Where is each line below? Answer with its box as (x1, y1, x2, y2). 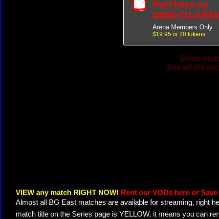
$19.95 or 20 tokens (153, 30, 205, 38)
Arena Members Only (153, 23, 213, 31)
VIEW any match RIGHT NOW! (16, 189, 121, 197)
